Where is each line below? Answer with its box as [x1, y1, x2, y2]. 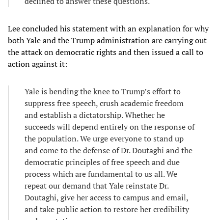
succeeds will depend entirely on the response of [25, 121, 194, 133]
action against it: [8, 58, 67, 70]
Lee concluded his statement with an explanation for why [8, 23, 209, 34]
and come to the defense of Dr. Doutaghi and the [25, 145, 192, 156]
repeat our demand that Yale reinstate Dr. [25, 180, 168, 192]
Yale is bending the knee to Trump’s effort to [25, 86, 181, 97]
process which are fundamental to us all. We [25, 168, 177, 180]
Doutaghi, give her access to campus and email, [25, 192, 188, 203]
